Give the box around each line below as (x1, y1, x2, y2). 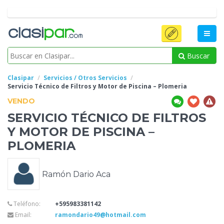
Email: (13, 210, 31, 219)
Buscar (185, 50, 209, 60)
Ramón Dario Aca (42, 169, 110, 179)
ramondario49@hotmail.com (55, 210, 146, 219)
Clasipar (7, 73, 34, 82)
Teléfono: (12, 199, 40, 208)
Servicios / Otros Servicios (43, 73, 127, 82)
